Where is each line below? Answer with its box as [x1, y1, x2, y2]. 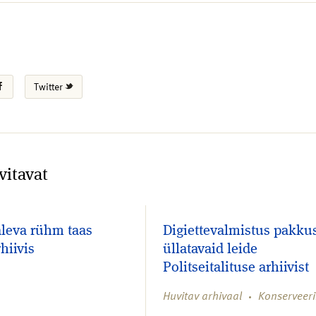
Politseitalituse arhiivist [162, 261, 309, 276]
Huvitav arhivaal [162, 287, 242, 305]
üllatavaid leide [162, 243, 257, 257]
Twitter [34, 78, 66, 94]
